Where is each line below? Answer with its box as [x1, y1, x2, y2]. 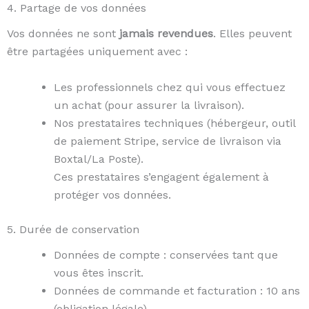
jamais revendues [119, 27, 213, 41]
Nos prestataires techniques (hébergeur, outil [54, 116, 295, 130]
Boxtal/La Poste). [54, 152, 143, 166]
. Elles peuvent [213, 27, 292, 41]
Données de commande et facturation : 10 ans [54, 283, 300, 297]
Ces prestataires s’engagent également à [54, 170, 269, 183]
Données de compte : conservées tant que [54, 248, 278, 261]
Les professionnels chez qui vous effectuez [54, 80, 286, 94]
